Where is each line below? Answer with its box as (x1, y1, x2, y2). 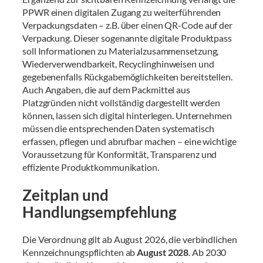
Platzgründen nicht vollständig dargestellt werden (22, 97, 221, 109)
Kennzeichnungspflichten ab (22, 247, 137, 258)
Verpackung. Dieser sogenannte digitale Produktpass (22, 32, 232, 44)
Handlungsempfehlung (22, 202, 177, 221)
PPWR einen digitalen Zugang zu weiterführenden (22, 6, 221, 18)
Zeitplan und (22, 185, 109, 204)
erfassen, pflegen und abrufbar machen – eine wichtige (22, 136, 237, 147)
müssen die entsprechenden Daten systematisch (22, 123, 214, 134)
